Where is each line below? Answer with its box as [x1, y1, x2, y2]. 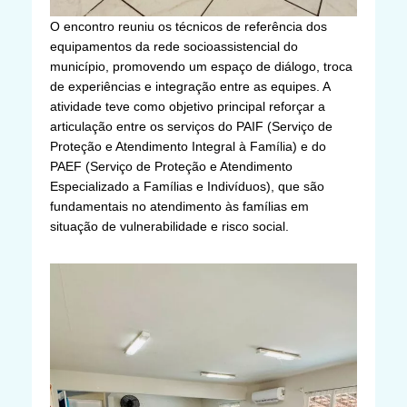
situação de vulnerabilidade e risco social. [50, 219, 289, 234]
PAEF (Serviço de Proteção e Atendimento [50, 159, 293, 174]
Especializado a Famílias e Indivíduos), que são [50, 179, 324, 194]
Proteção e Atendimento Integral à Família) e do [50, 139, 326, 154]
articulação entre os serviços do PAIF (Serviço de [50, 119, 333, 134]
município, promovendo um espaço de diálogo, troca [50, 59, 352, 74]
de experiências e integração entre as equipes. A [50, 79, 330, 94]
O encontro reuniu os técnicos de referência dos [50, 19, 327, 35]
